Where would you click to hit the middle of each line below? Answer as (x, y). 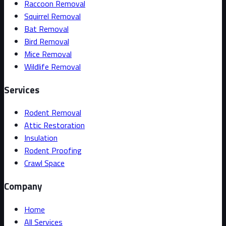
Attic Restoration (54, 125)
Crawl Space (44, 163)
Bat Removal (46, 29)
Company (23, 186)
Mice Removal (48, 54)
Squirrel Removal (52, 16)
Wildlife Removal (52, 66)
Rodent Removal (53, 113)
